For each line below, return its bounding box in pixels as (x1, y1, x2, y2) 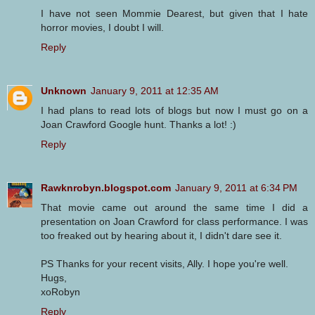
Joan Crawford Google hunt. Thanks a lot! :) (41, 118, 236, 130)
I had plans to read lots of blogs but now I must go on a (41, 104, 308, 116)
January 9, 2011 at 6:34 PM (175, 181, 297, 193)
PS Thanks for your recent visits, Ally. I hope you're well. (41, 257, 288, 269)
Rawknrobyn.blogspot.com (41, 181, 171, 193)
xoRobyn (41, 285, 80, 297)
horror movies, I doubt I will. (41, 21, 164, 33)
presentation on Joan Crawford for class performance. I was (41, 215, 308, 227)
